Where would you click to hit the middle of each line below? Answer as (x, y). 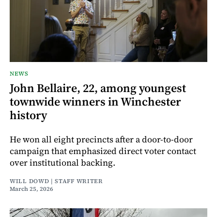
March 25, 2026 (31, 189)
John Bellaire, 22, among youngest (98, 88)
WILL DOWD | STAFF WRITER (56, 181)
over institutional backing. (62, 162)
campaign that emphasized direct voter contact (103, 151)
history (28, 115)
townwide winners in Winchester (95, 101)
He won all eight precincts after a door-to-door (101, 139)
